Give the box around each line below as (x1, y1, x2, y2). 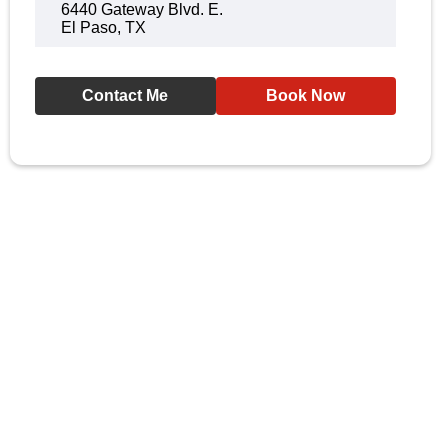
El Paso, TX (61, 19, 146, 36)
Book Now (266, 87, 346, 104)
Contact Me (82, 87, 169, 104)
